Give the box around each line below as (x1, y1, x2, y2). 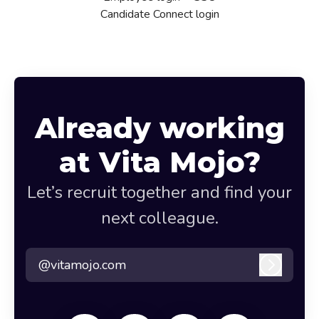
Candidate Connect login (100, 6, 219, 23)
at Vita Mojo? (58, 145, 261, 180)
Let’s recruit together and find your (27, 181, 292, 204)
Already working (34, 110, 285, 146)
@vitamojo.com (38, 256, 126, 273)
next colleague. (100, 206, 219, 230)
